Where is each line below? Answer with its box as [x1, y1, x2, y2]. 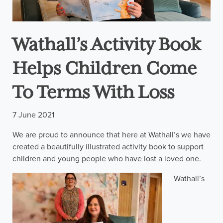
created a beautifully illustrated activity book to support [12, 142, 204, 152]
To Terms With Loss [12, 83, 174, 104]
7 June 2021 [12, 110, 54, 120]
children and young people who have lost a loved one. [12, 154, 201, 164]
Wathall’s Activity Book [12, 35, 201, 56]
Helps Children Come [12, 59, 197, 80]
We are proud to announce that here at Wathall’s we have [12, 130, 211, 140]
